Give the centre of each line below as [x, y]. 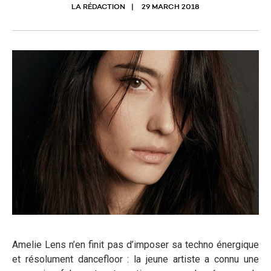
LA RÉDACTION [98, 7]
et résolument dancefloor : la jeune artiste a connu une [135, 259]
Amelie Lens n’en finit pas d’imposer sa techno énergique [135, 245]
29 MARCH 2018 [171, 7]
